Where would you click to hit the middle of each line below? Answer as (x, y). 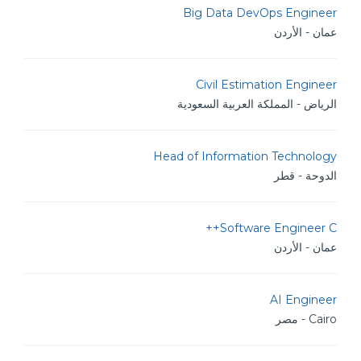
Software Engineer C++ (278, 228)
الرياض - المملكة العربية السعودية (257, 104)
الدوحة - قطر (305, 176)
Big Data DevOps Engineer (260, 13)
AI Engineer (303, 300)
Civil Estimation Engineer (266, 85)
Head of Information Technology (245, 156)
